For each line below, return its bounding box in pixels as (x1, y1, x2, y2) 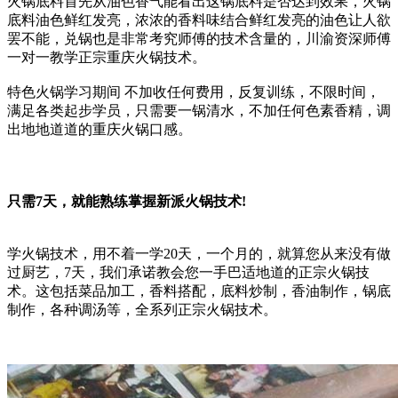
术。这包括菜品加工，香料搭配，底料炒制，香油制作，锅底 (7, 283, 391, 298)
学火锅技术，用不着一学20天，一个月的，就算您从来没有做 (7, 245, 391, 261)
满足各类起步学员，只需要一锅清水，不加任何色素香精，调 (7, 102, 391, 118)
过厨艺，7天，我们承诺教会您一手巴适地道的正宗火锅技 (7, 264, 370, 280)
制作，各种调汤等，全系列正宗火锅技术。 (7, 301, 277, 317)
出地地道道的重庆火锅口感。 (7, 121, 192, 137)
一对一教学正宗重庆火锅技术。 (7, 49, 206, 65)
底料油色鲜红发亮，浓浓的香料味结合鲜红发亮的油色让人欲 (7, 12, 391, 28)
